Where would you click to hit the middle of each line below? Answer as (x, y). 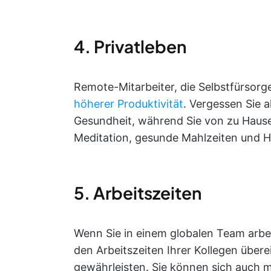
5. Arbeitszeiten (138, 193)
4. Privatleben (130, 46)
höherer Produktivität (129, 104)
